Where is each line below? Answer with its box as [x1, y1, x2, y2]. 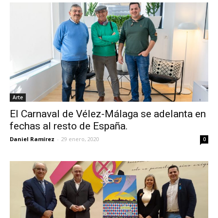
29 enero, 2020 [61, 135, 99, 143]
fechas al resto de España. [10, 120, 128, 132]
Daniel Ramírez [10, 135, 54, 143]
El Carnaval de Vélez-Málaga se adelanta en [10, 108, 206, 120]
